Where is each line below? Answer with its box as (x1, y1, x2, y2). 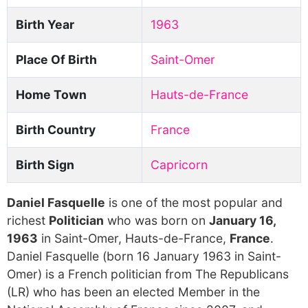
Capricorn (151, 157, 208, 172)
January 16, (209, 213, 276, 228)
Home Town (16, 87, 87, 102)
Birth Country (16, 122, 96, 137)
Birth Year (16, 17, 74, 32)
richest (7, 213, 49, 228)
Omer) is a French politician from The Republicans (7, 267, 289, 281)
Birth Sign (16, 157, 74, 172)
